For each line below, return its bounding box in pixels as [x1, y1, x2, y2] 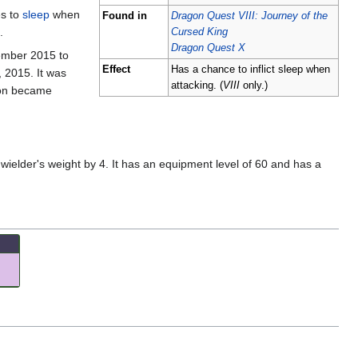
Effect [102, 64, 130, 76]
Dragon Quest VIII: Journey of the [171, 10, 328, 22]
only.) [240, 80, 268, 92]
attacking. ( [171, 80, 223, 92]
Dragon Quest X [171, 42, 245, 54]
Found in [102, 10, 147, 22]
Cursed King [171, 26, 228, 38]
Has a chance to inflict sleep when [171, 64, 330, 76]
